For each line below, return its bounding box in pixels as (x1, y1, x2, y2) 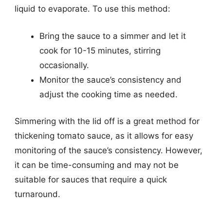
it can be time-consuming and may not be (15, 160, 179, 170)
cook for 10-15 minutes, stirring (39, 45, 161, 55)
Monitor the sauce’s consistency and (39, 74, 182, 85)
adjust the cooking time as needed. (39, 89, 178, 99)
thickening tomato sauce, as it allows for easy (15, 131, 193, 141)
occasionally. (39, 60, 89, 70)
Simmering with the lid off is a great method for (15, 116, 200, 126)
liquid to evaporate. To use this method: (15, 4, 170, 14)
